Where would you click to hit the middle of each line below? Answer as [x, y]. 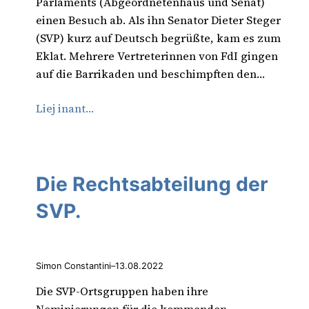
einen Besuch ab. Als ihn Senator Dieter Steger [158, 20]
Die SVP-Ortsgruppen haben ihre [122, 291]
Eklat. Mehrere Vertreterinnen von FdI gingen [157, 56]
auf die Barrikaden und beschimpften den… [150, 74]
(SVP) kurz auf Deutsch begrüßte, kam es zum [158, 38]
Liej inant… [65, 109]
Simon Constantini [73, 266]
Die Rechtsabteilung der [152, 184]
